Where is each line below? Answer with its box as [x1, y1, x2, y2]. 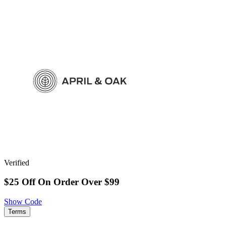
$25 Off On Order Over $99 [4, 177, 120, 188]
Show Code [4, 197, 42, 206]
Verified [4, 158, 29, 167]
